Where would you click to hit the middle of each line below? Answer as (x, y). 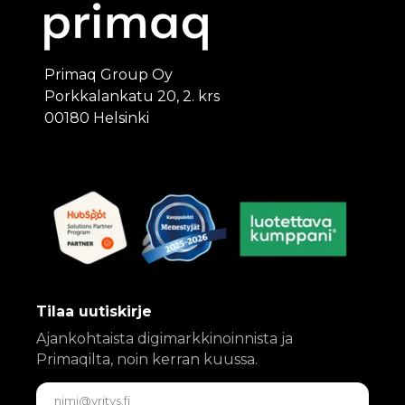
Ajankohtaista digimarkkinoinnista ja (165, 339)
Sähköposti (71, 394)
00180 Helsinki (97, 118)
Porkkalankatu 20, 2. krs (132, 97)
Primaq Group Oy (108, 75)
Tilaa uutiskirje (94, 312)
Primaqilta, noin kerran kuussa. (147, 360)
